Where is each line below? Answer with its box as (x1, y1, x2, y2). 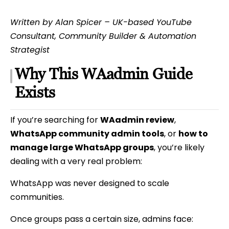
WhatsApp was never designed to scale (10, 177, 169, 190)
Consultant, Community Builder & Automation (10, 30, 196, 42)
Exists (15, 83, 55, 102)
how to (178, 128, 208, 140)
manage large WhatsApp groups (10, 142, 154, 154)
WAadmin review (100, 114, 174, 126)
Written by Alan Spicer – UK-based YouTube (10, 16, 192, 29)
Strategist (10, 44, 50, 56)
